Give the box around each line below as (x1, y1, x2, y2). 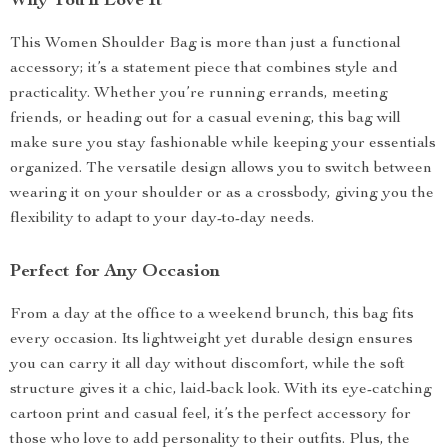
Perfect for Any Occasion (10, 263, 220, 281)
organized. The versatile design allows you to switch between (10, 161, 432, 177)
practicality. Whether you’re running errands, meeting (10, 86, 388, 102)
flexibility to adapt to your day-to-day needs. (10, 211, 314, 227)
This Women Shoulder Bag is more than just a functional (10, 36, 401, 52)
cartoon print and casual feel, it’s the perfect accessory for (10, 407, 411, 423)
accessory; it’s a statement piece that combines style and (10, 61, 398, 77)
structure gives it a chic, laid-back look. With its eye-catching (10, 382, 432, 398)
